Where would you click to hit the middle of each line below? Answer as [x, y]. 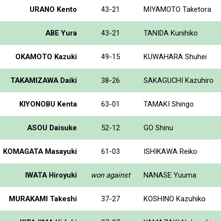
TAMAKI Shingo [169, 104]
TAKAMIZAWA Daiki [44, 80]
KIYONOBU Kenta [48, 104]
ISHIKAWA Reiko [170, 151]
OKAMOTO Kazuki [46, 56]
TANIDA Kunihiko [171, 33]
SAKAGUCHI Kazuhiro [179, 80]
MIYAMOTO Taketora [177, 9]
